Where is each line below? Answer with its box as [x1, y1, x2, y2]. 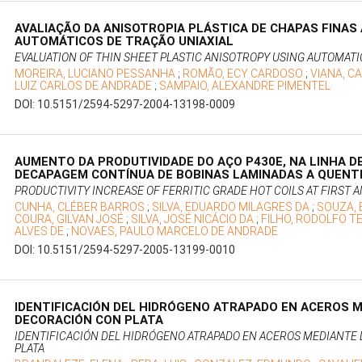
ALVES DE [15, 225, 67, 238]
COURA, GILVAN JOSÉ [15, 213, 127, 226]
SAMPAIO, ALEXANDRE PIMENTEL [159, 79, 331, 93]
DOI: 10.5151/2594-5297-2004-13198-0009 [15, 98, 236, 112]
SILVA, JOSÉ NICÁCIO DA [131, 213, 257, 226]
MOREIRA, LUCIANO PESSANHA [15, 67, 179, 81]
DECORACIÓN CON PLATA [15, 313, 164, 328]
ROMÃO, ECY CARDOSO [183, 67, 306, 81]
